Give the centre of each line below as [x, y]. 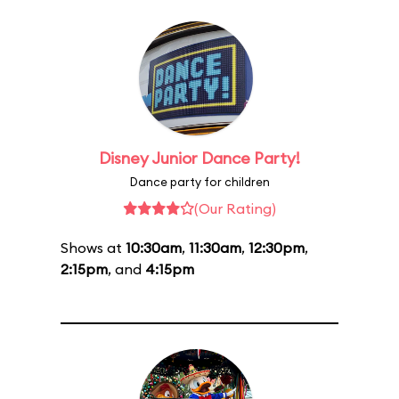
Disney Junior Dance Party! [199, 158]
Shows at [93, 248]
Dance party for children [199, 182]
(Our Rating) [235, 208]
